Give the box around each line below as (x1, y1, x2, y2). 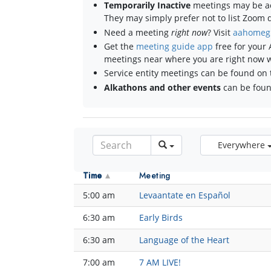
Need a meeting (104, 26, 172, 38)
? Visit (207, 26, 233, 38)
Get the (104, 40, 137, 52)
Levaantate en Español (139, 189, 230, 201)
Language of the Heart (139, 234, 229, 246)
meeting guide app (136, 40, 214, 52)
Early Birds (139, 212, 183, 224)
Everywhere (218, 139, 265, 151)
